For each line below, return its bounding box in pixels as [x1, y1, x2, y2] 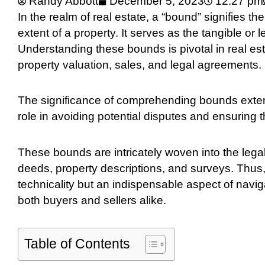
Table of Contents [24, 235, 130, 251]
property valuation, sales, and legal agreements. [18, 59, 261, 72]
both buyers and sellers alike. [18, 193, 166, 206]
